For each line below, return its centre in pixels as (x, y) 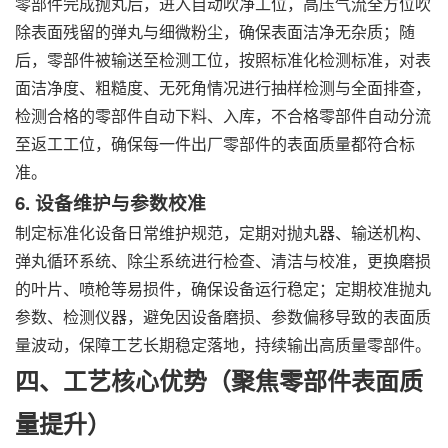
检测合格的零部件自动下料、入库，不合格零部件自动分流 (223, 116)
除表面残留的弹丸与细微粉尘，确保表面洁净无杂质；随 (215, 32)
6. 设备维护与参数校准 (110, 203)
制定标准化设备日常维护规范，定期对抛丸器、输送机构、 (223, 233)
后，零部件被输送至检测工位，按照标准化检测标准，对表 (223, 60)
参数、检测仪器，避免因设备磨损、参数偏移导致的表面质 (223, 317)
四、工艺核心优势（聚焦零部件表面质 (219, 380)
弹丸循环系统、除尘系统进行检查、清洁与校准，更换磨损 (223, 261)
